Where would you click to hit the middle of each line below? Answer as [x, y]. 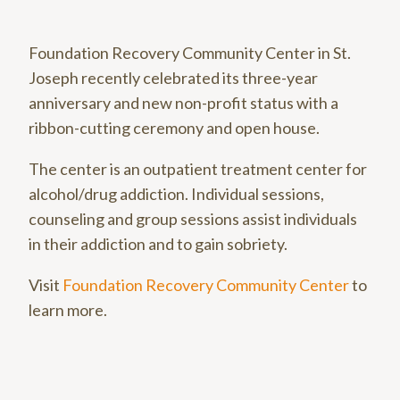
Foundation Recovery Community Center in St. [190, 52]
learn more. [68, 309]
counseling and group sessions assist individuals [193, 218]
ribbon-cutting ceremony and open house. [174, 127]
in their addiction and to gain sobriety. [158, 243]
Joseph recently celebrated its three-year [173, 77]
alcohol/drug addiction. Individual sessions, [176, 193]
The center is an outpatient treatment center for [198, 168]
